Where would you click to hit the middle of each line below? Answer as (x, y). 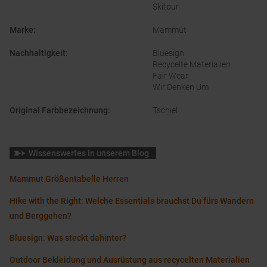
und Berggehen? (41, 216)
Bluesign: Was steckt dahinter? (68, 238)
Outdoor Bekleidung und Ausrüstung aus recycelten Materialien (130, 260)
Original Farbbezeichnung (59, 111)
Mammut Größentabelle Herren (69, 179)
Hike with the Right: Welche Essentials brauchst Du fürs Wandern (132, 201)
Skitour (166, 7)
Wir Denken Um (181, 87)
